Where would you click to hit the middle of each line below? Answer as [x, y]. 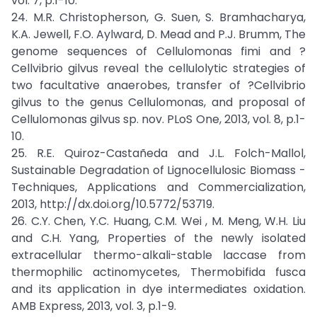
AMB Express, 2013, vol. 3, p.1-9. [94, 306]
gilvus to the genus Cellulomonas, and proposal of [158, 102]
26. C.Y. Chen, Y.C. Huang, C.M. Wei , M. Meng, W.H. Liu [158, 221]
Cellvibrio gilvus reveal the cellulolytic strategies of [158, 68]
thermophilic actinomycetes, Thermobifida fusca [158, 272]
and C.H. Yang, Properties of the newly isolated [158, 238]
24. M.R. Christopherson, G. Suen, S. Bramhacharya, [158, 17]
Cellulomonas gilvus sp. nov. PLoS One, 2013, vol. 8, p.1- [158, 119]
